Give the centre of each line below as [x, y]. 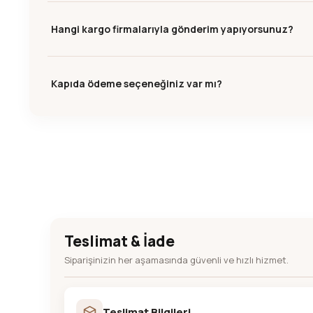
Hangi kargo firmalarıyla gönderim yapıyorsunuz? [172, 29]
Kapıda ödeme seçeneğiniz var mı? [137, 83]
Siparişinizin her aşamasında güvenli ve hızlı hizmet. [176, 260]
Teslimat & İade [119, 241]
